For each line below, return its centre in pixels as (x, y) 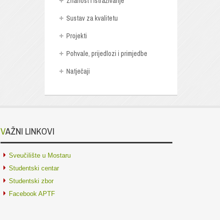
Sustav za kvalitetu (92, 18)
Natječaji (78, 71)
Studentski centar (34, 168)
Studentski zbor (31, 181)
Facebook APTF (32, 194)
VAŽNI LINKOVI (30, 131)
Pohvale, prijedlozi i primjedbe (107, 53)
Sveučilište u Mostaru (40, 155)
